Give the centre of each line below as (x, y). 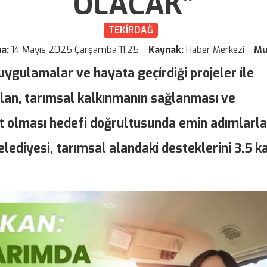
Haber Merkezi (216, 50)
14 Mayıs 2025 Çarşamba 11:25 (75, 50)
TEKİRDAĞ (131, 30)
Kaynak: (166, 50)
